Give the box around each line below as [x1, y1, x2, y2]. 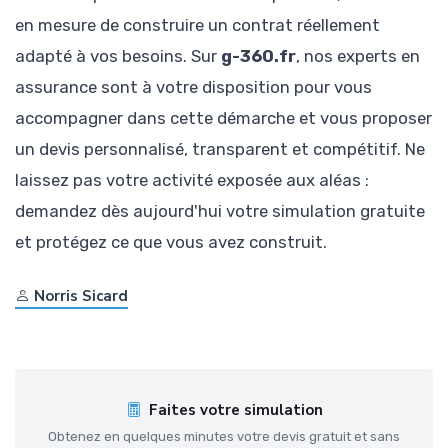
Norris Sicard [34, 286, 128, 307]
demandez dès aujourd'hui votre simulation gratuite [15, 201, 425, 222]
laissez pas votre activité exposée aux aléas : [15, 170, 369, 191]
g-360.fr [221, 46, 296, 67]
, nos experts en [296, 46, 420, 67]
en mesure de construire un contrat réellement [15, 15, 380, 36]
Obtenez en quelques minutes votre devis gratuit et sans [48, 429, 400, 445]
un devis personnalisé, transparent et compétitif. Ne [15, 139, 425, 160]
